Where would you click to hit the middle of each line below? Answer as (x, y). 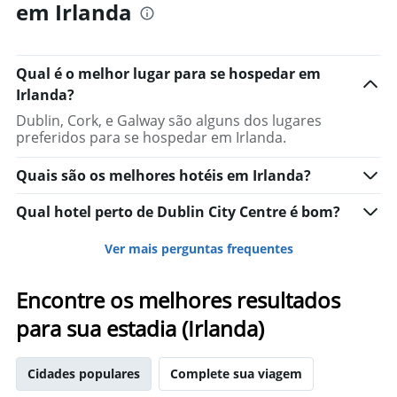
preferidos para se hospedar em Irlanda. (151, 138)
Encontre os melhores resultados (178, 300)
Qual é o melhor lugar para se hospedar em (168, 74)
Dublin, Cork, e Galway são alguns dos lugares (169, 121)
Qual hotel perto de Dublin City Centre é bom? (178, 212)
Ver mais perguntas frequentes (198, 249)
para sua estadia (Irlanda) (140, 329)
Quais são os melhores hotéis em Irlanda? (163, 176)
